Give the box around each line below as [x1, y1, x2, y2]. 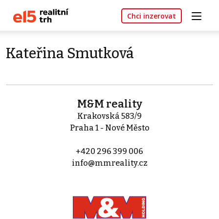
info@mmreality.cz [71, 158, 148, 168]
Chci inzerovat [127, 11, 176, 21]
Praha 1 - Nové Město [69, 123, 150, 133]
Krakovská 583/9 [77, 111, 142, 121]
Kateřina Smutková [6, 45, 134, 63]
